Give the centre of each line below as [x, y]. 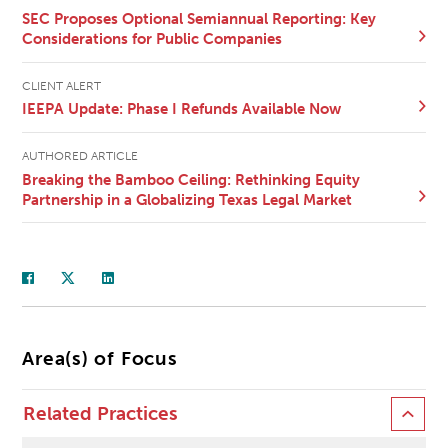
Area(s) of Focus [100, 359]
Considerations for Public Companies [152, 39]
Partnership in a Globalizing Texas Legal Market [187, 199]
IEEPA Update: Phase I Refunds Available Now [182, 109]
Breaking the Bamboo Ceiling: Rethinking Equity [191, 179]
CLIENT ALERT [62, 85]
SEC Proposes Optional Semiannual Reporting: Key [199, 19]
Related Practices [101, 414]
